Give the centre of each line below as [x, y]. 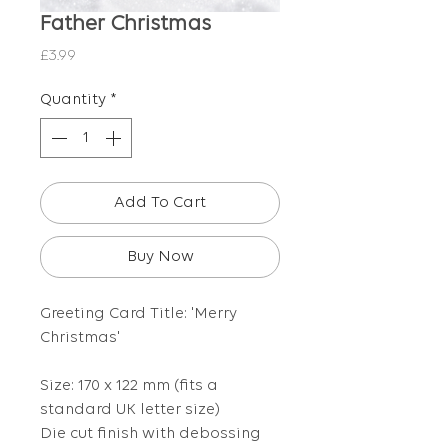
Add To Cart [160, 203]
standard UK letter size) [130, 410]
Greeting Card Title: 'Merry [138, 314]
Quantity [73, 100]
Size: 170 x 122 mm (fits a [129, 386]
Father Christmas [125, 25]
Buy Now [160, 257]
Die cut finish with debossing [150, 434]
